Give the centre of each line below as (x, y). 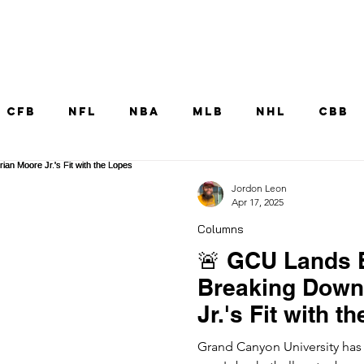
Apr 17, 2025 (258, 202)
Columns (221, 229)
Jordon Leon (259, 188)
